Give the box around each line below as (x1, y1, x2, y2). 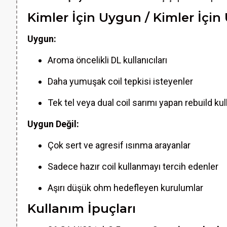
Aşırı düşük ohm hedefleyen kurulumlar (48, 182, 203, 193)
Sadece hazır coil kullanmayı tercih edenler (48, 161, 218, 172)
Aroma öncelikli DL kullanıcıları (48, 55, 167, 65)
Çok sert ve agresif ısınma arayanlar (48, 140, 191, 150)
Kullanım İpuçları (27, 201, 136, 216)
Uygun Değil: (27, 119, 79, 129)
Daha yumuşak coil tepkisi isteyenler (48, 76, 193, 87)
